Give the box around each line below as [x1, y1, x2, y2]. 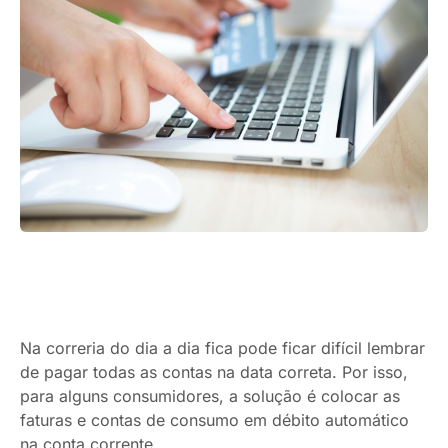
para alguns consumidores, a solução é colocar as [20, 385, 400, 406]
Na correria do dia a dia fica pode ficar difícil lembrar [20, 337, 425, 358]
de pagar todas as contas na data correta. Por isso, [20, 361, 408, 382]
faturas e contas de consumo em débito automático [20, 409, 409, 430]
